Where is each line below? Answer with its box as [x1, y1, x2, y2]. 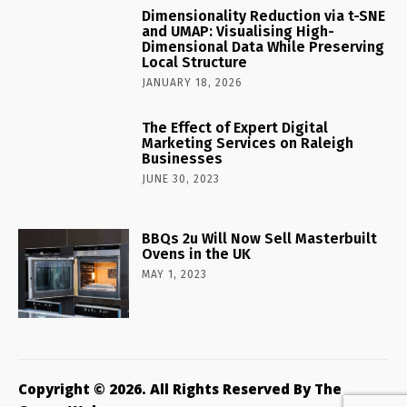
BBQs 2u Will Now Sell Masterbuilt [142, 230, 378, 248]
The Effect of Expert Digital [142, 118, 329, 136]
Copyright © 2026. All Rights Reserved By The [18, 380, 342, 399]
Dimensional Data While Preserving [142, 37, 385, 55]
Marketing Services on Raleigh [142, 134, 354, 152]
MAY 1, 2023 [142, 268, 208, 282]
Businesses [142, 149, 223, 167]
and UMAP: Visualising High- [142, 22, 335, 40]
